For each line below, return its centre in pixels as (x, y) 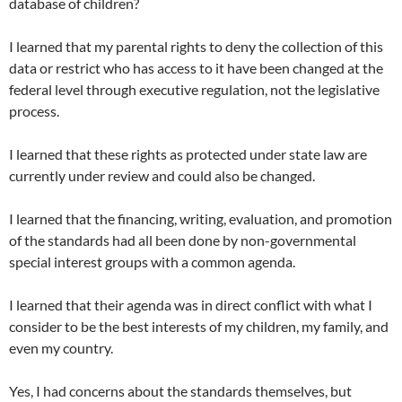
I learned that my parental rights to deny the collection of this (196, 47)
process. (34, 111)
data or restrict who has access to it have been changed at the (196, 68)
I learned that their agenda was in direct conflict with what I (191, 305)
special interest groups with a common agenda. (152, 262)
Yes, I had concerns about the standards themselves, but (180, 391)
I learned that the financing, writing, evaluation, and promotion (201, 219)
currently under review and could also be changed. (162, 176)
